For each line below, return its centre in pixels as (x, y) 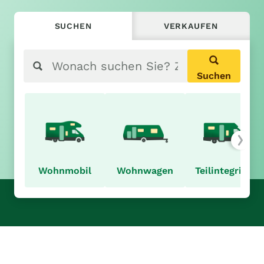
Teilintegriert (225, 171)
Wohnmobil (65, 171)
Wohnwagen (145, 171)
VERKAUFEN (191, 26)
